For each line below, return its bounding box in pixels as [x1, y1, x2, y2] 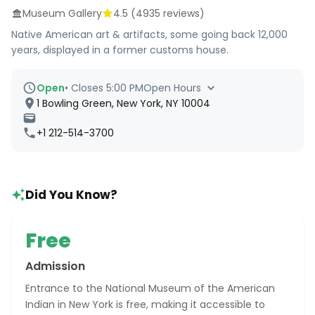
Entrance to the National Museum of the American [25, 281, 275, 295]
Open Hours [143, 81, 201, 95]
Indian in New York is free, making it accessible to [25, 297, 265, 311]
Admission [25, 258, 85, 274]
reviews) [160, 6, 205, 20]
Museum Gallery [22, 6, 102, 20]
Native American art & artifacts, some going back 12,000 [11, 27, 288, 41]
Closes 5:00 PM [71, 81, 143, 95]
